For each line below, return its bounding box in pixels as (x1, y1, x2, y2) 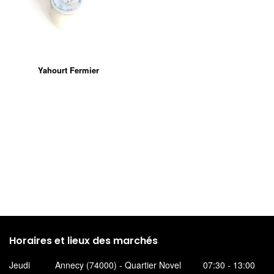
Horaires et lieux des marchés (9, 234, 158, 248)
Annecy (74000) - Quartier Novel (55, 259, 181, 271)
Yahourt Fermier (38, 64, 99, 76)
